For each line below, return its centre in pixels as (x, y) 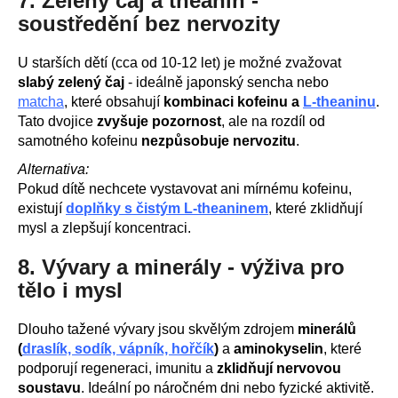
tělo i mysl (70, 290)
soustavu (49, 387)
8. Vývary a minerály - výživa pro (181, 267)
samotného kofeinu (80, 140)
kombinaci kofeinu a (233, 101)
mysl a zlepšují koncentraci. (104, 227)
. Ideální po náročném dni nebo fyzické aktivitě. (227, 387)
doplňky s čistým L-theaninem (167, 208)
